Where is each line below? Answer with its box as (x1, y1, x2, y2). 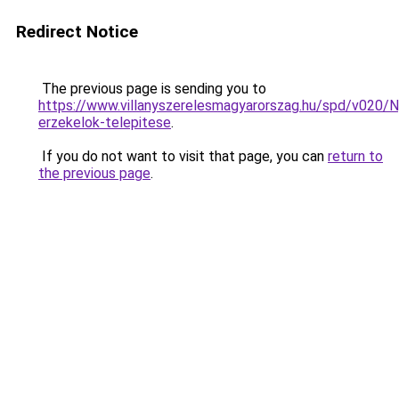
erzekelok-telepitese (38, 114, 171, 131)
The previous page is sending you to (38, 80, 266, 97)
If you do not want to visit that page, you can (38, 148, 328, 165)
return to (328, 148, 383, 165)
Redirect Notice (16, 21, 138, 42)
